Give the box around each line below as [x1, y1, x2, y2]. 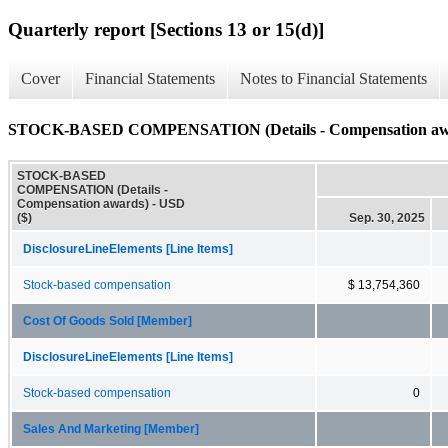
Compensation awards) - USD [17, 196, 185, 211]
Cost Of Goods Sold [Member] [23, 314, 192, 327]
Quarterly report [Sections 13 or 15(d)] [8, 18, 324, 40]
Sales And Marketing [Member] [23, 422, 199, 435]
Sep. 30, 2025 [349, 210, 425, 225]
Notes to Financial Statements [240, 70, 427, 88]
